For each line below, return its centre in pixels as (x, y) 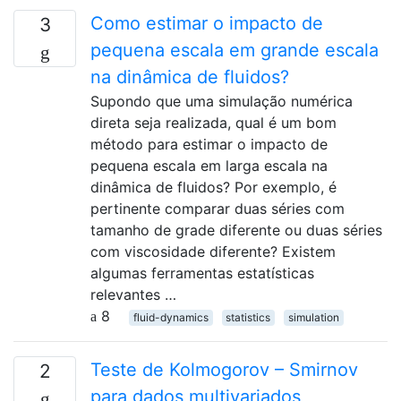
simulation (313, 317)
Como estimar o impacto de (207, 23)
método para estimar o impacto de (209, 144)
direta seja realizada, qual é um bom (213, 123)
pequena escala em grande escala (235, 50)
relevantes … (133, 294)
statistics (248, 317)
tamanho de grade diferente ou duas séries (236, 230)
